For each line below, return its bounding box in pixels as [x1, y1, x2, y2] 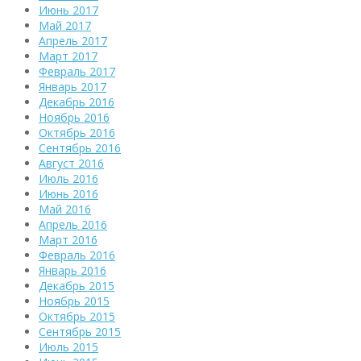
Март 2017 [39, 48, 98, 64]
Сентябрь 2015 [39, 324, 121, 340]
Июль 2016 [39, 171, 98, 187]
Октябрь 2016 [39, 125, 115, 141]
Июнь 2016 [39, 186, 98, 202]
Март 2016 [39, 232, 98, 248]
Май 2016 [39, 201, 91, 218]
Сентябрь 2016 [39, 140, 121, 156]
